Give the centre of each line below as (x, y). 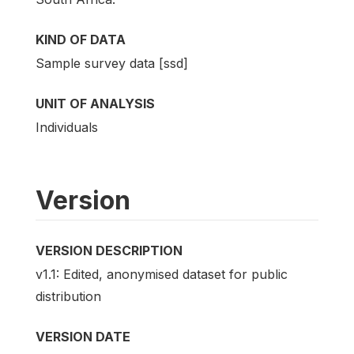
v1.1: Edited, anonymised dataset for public (162, 275)
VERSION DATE (83, 337)
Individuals (67, 128)
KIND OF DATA (81, 39)
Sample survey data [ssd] (112, 64)
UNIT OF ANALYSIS (95, 104)
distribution (68, 297)
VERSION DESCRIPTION (109, 251)
